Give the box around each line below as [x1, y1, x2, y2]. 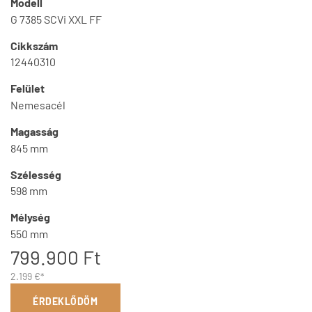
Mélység [10, 210, 50, 224]
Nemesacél [10, 98, 65, 111]
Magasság [10, 124, 58, 138]
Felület [10, 81, 45, 95]
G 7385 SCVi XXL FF [10, 12, 102, 26]
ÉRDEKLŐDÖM [33, 295, 98, 308]
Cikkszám [10, 38, 58, 52]
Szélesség [10, 167, 61, 181]
